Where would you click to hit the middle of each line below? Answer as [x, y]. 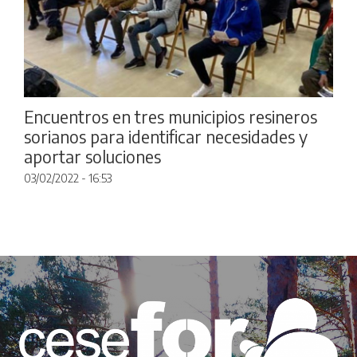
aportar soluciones [92, 156]
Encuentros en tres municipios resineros [171, 116]
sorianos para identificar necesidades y [166, 136]
